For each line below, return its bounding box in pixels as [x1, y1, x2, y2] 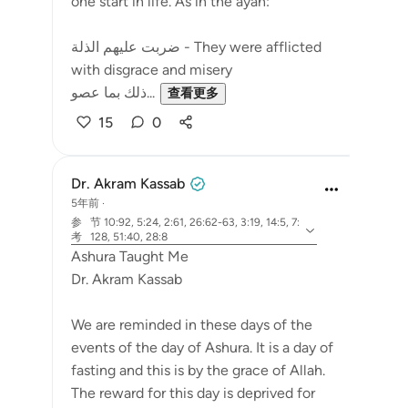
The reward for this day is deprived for [71, 384, 315, 402]
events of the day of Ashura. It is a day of [71, 339, 333, 356]
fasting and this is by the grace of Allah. [71, 362, 325, 379]
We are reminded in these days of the [71, 316, 312, 333]
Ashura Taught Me [71, 248, 189, 265]
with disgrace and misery [71, 61, 232, 78]
